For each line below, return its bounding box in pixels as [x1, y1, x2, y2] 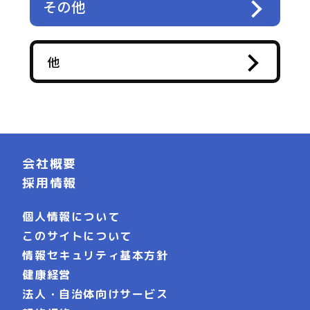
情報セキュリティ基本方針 [22, 248, 169, 264]
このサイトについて [22, 228, 132, 244]
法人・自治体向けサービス [22, 286, 169, 302]
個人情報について [22, 209, 120, 225]
